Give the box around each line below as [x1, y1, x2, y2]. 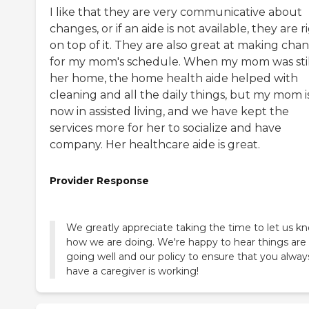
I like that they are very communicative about [50, 5, 302, 19]
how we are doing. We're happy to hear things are [66, 236, 306, 249]
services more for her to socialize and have [50, 121, 281, 134]
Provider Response [50, 174, 149, 187]
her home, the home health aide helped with [50, 71, 298, 85]
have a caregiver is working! [66, 265, 199, 278]
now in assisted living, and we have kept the [50, 104, 289, 118]
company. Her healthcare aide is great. [50, 137, 260, 151]
